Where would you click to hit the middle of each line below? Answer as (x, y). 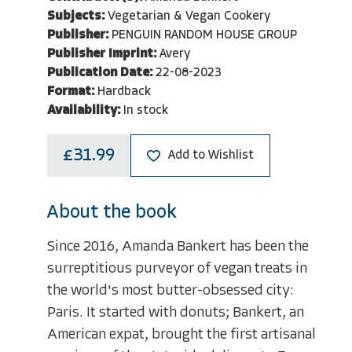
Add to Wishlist (211, 156)
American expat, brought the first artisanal (181, 335)
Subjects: (76, 16)
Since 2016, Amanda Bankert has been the (178, 247)
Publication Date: (100, 73)
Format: (71, 92)
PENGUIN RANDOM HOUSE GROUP (204, 35)
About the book (112, 213)
